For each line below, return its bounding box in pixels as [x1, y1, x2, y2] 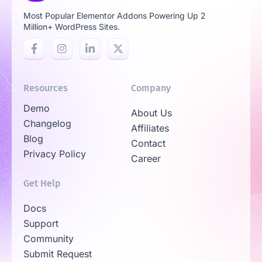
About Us [131, 107, 172, 119]
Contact [131, 137, 166, 150]
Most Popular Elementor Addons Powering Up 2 [23, 11, 206, 21]
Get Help [23, 178, 61, 189]
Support [23, 218, 58, 230]
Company [131, 82, 171, 94]
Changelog [23, 118, 71, 130]
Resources [23, 82, 68, 94]
